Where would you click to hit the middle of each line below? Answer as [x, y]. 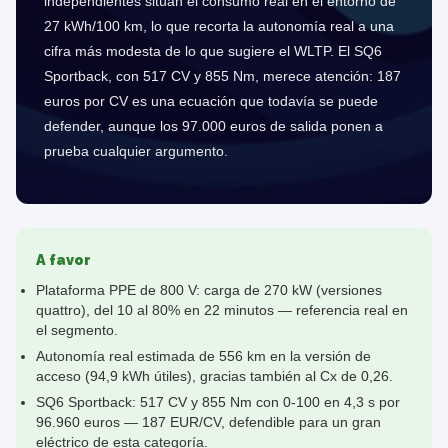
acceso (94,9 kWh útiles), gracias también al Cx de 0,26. [214, 376]
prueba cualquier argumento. [136, 151]
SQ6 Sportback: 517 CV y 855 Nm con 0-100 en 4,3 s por [218, 402]
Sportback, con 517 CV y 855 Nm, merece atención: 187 [222, 76]
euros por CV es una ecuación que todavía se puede [211, 101]
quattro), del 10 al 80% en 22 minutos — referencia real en [222, 310]
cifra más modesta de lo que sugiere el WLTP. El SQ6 [213, 51]
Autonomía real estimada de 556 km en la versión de [203, 356]
